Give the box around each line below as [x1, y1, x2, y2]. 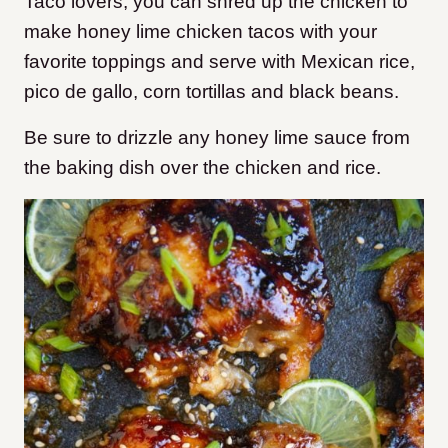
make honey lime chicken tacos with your [24, 21, 377, 43]
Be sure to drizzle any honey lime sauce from [24, 127, 410, 149]
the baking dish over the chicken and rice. [24, 157, 381, 179]
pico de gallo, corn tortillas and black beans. [24, 81, 399, 103]
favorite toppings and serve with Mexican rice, [24, 51, 415, 73]
